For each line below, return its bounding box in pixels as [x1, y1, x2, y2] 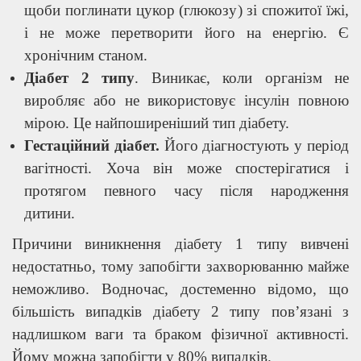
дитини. [24, 204, 75, 222]
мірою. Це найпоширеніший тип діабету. [24, 114, 289, 131]
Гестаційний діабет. [24, 136, 164, 154]
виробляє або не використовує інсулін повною [24, 91, 349, 109]
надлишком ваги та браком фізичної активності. [12, 325, 349, 342]
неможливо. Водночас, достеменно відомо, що [12, 280, 349, 297]
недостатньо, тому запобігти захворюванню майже [12, 257, 349, 275]
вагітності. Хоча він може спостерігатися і [24, 159, 349, 176]
